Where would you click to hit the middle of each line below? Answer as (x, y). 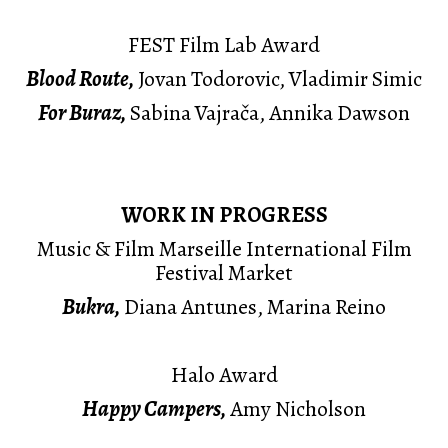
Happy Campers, (154, 409)
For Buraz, (82, 113)
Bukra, (91, 307)
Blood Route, (80, 79)
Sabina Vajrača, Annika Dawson (268, 113)
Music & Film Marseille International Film (224, 249)
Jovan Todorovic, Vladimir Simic (278, 79)
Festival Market (224, 273)
